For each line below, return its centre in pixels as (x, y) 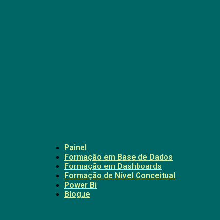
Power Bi (81, 185)
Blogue (77, 194)
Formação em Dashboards (113, 166)
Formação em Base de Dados (119, 157)
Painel (76, 147)
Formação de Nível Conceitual (120, 175)
